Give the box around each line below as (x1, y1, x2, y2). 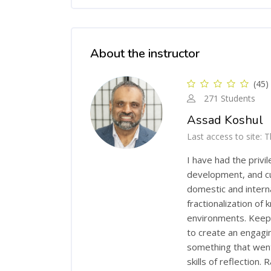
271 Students (204, 92, 255, 104)
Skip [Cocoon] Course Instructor (70, 27, 202, 40)
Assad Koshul (187, 111, 263, 128)
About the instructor (90, 45, 200, 62)
